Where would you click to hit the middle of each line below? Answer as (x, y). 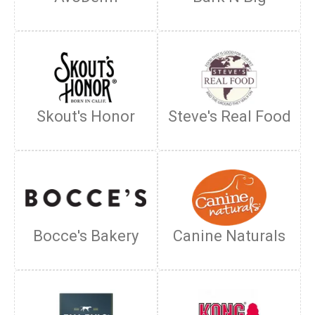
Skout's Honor (86, 116)
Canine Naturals (229, 236)
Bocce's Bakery (86, 236)
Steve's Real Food (229, 116)
